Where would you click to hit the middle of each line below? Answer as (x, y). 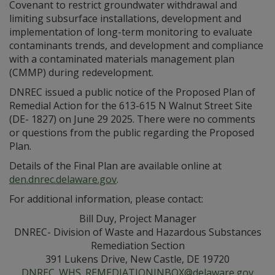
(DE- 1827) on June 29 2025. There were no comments (132, 119)
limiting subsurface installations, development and (125, 18)
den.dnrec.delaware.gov (63, 179)
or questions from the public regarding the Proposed (132, 133)
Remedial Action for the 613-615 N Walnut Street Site (131, 106)
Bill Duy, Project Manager (137, 219)
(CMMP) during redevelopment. (81, 72)
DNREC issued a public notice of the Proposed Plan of (132, 92)
